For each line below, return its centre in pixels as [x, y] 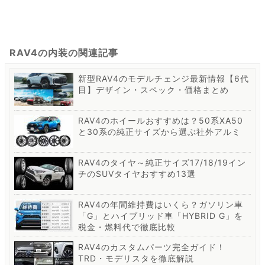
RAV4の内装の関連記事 [64, 53]
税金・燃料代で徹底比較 [127, 227]
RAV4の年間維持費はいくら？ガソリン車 [161, 205]
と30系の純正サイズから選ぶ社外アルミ [159, 132]
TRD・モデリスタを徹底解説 [136, 258]
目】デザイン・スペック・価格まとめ [153, 90]
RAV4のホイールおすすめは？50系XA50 [161, 121]
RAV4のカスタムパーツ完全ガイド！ [152, 247]
